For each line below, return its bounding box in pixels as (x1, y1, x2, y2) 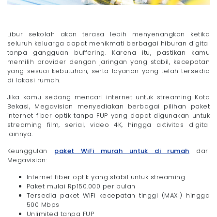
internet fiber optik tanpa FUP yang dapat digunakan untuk (7, 111, 210, 121)
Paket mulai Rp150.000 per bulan (27, 182, 136, 191)
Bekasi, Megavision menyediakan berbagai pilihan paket (7, 102, 210, 111)
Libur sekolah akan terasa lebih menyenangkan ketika (7, 30, 210, 39)
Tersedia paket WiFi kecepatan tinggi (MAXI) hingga (27, 191, 210, 201)
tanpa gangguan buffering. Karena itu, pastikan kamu (7, 48, 210, 58)
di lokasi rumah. (7, 76, 61, 85)
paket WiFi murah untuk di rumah (54, 146, 189, 156)
